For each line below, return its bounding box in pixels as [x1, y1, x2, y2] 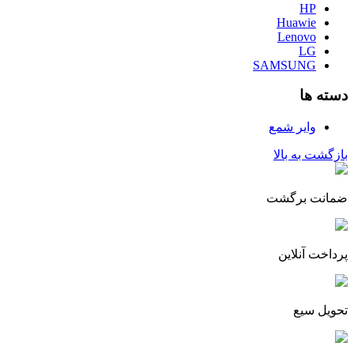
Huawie [277, 15, 316, 29]
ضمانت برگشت [266, 191, 348, 205]
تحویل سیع [293, 303, 348, 317]
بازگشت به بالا [273, 148, 348, 161]
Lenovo [277, 29, 316, 43]
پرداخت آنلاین [278, 247, 348, 261]
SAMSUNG [253, 58, 316, 72]
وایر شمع [269, 120, 316, 134]
